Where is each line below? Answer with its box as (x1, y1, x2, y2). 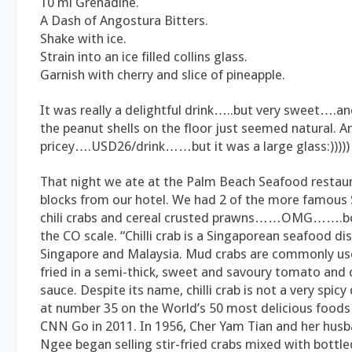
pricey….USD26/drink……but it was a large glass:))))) (40, 138, 350, 155)
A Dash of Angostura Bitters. (40, 13, 208, 29)
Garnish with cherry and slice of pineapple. (40, 67, 285, 83)
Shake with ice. (40, 31, 126, 47)
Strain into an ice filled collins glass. (40, 49, 247, 65)
